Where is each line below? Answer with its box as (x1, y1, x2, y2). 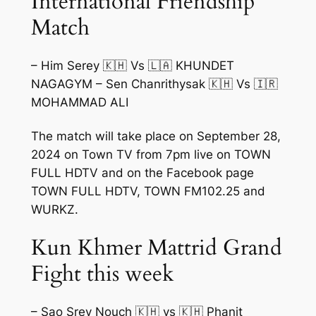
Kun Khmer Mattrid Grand (30, 232, 282, 262)
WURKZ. (30, 202, 78, 217)
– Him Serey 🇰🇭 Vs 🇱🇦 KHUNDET (30, 59, 234, 73)
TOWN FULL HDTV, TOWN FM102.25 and (30, 184, 265, 199)
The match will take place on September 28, (30, 129, 281, 144)
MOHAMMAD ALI (30, 95, 128, 110)
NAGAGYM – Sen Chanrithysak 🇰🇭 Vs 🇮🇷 (30, 77, 278, 92)
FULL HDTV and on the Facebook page (30, 166, 254, 181)
